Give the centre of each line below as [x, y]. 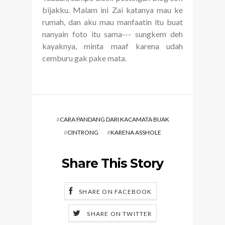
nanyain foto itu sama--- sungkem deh [113, 34]
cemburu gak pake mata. [84, 58]
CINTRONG [83, 133]
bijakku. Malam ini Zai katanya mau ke [113, 10]
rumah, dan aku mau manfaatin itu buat [113, 22]
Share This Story [113, 163]
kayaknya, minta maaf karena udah [113, 46]
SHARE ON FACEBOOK [116, 192]
